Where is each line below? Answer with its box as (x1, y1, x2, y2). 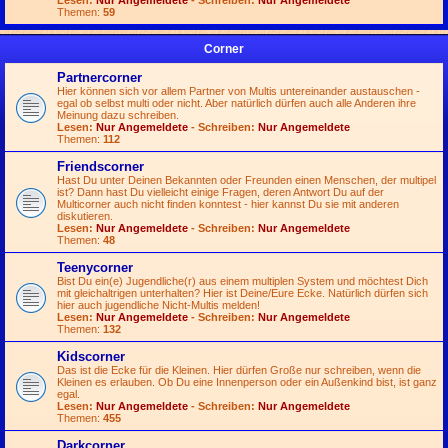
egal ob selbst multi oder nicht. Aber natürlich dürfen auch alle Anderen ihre (57, 97, 416, 109)
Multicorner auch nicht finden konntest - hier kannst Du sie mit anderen (57, 198, 399, 210)
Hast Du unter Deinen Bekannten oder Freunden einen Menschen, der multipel (57, 174, 436, 186)
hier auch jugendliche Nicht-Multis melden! (57, 299, 260, 311)
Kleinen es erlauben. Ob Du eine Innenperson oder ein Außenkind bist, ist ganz (57, 376, 437, 388)
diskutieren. (57, 210, 113, 222)
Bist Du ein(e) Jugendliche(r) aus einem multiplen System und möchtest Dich (57, 275, 428, 287)
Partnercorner (57, 70, 142, 85)
